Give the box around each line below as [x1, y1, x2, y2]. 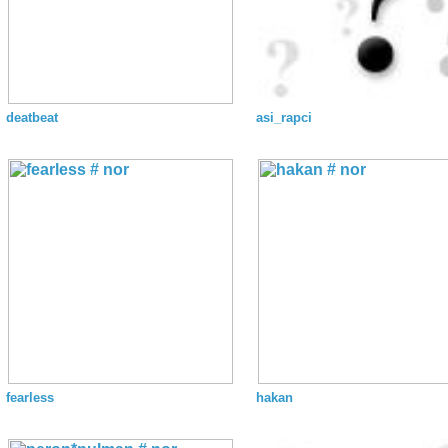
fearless [6, 390, 54, 405]
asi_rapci [256, 110, 312, 125]
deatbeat [6, 110, 58, 125]
